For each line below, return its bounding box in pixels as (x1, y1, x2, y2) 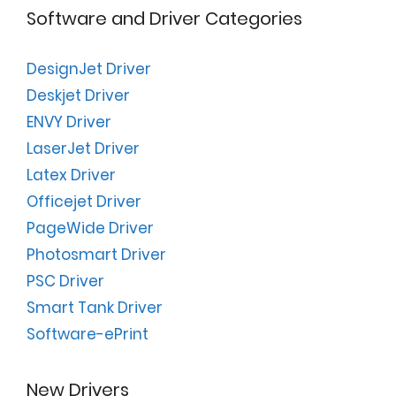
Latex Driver (27, 164, 116, 187)
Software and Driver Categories (27, 6, 302, 32)
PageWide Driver (27, 217, 154, 240)
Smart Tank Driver (27, 297, 163, 319)
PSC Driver (27, 270, 104, 293)
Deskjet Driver (27, 85, 130, 107)
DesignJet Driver (27, 58, 151, 80)
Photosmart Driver (27, 244, 166, 266)
